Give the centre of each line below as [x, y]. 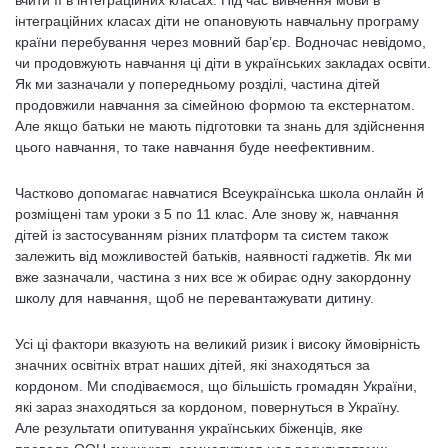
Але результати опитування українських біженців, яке [189, 428]
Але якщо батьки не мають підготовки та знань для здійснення [220, 126]
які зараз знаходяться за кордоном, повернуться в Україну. [207, 407]
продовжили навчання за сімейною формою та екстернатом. [215, 105]
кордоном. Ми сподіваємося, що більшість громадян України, [216, 386]
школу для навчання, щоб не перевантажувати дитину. [194, 298]
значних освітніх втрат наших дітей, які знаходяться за [192, 365]
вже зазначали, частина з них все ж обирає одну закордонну [213, 277]
